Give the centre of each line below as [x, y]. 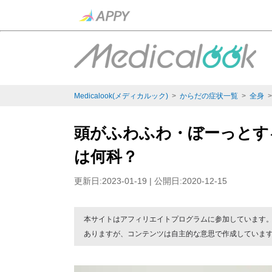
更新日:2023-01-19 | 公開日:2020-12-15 [151, 181]
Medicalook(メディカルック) [121, 96]
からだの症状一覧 [209, 96]
